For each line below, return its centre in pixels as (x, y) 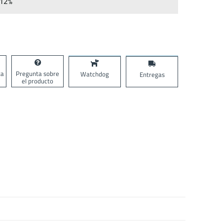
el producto (37, 81)
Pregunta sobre (37, 73)
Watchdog (95, 74)
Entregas (152, 74)
